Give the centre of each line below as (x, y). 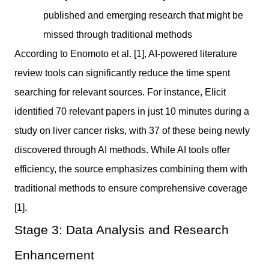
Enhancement (54, 255)
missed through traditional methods (118, 34)
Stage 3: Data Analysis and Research (122, 229)
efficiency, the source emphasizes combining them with (131, 169)
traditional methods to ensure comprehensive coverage (131, 188)
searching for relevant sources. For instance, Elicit (120, 92)
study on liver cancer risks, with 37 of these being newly (132, 130)
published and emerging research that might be (143, 15)
